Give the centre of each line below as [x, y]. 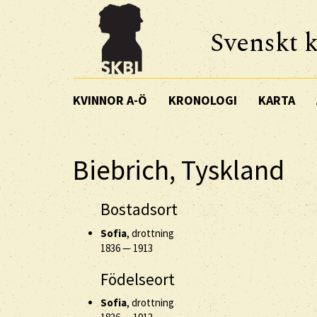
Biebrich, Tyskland [178, 170]
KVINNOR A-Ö [110, 100]
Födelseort [138, 279]
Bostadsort [139, 209]
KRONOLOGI [203, 100]
